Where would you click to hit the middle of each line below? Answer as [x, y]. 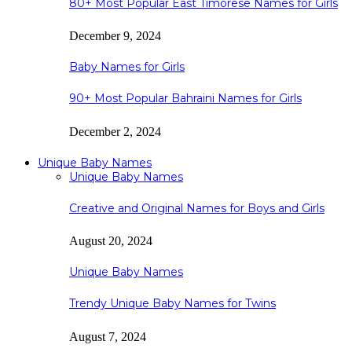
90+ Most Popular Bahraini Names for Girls [185, 99]
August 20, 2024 [111, 241]
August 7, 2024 [108, 336]
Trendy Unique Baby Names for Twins [172, 304]
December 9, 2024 [115, 36]
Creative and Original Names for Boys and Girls [197, 208]
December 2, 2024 [115, 131]
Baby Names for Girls [127, 67]
